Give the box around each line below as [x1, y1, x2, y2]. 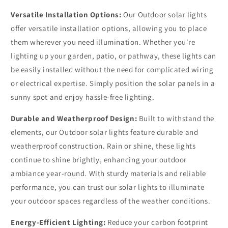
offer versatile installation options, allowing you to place [11, 23, 207, 33]
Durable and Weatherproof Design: [11, 113, 137, 123]
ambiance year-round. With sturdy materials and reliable [11, 168, 207, 178]
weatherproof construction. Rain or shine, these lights [11, 140, 196, 151]
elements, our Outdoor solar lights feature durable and [11, 127, 198, 137]
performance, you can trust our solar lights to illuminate [11, 182, 205, 192]
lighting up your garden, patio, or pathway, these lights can [11, 50, 217, 61]
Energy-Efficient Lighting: [11, 217, 106, 227]
